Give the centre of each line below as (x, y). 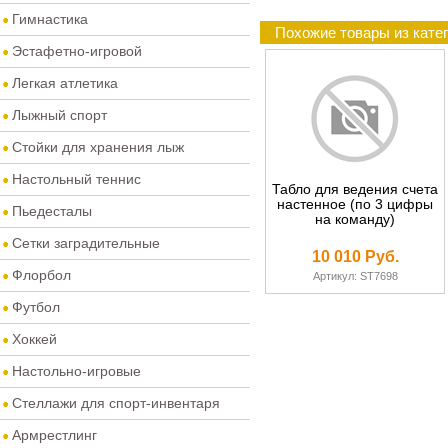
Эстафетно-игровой (77, 51)
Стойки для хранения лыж (98, 147)
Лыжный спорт (59, 115)
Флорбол (41, 275)
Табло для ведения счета (355, 189)
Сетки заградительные (86, 243)
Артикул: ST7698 (355, 276)
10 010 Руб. (355, 256)
